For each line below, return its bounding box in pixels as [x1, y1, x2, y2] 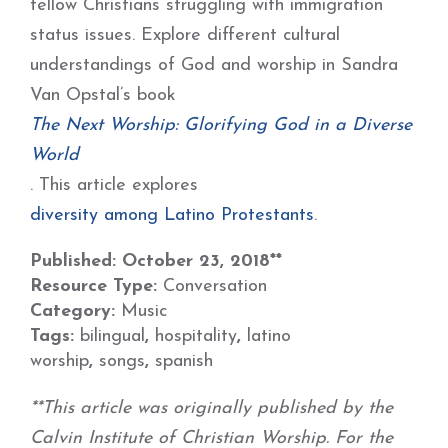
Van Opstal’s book [30, 86, 182, 105]
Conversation [163, 277, 267, 296]
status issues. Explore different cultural [30, 26, 340, 45]
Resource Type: [30, 277, 163, 296]
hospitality [155, 327, 237, 346]
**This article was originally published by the [30, 399, 393, 418]
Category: [30, 302, 121, 321]
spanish [155, 352, 213, 371]
